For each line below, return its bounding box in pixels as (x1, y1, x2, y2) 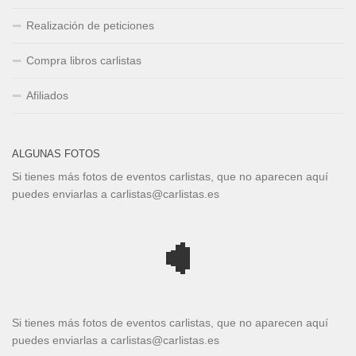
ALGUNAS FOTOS (12, 147, 100, 160)
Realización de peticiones (26, 18, 154, 32)
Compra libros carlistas (26, 53, 141, 67)
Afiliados (26, 88, 68, 102)
